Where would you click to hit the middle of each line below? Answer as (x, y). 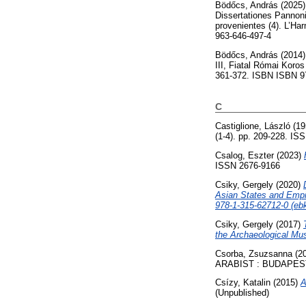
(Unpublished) (242, 293)
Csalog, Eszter (245, 156)
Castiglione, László (253, 126)
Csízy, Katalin (243, 283)
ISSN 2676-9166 (248, 166)
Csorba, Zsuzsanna (254, 253)
